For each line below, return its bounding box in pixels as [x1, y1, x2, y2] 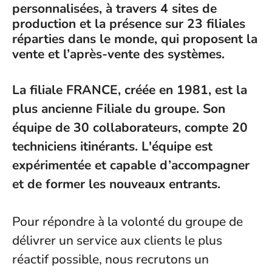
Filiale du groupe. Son [92, 100, 225, 117]
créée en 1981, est [121, 81, 236, 98]
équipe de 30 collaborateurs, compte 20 [12, 119, 248, 136]
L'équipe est [141, 138, 212, 155]
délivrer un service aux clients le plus [12, 232, 222, 249]
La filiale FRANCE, [12, 81, 121, 98]
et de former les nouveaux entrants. [12, 175, 220, 192]
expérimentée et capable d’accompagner [12, 157, 250, 174]
